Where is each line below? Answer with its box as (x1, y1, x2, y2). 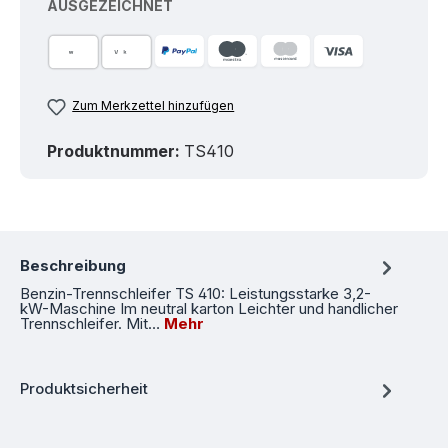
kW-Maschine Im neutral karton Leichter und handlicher (20, 298, 398, 318)
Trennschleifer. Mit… (20, 313, 164, 333)
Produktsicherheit (20, 379, 148, 399)
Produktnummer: (47, 140, 184, 161)
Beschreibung (20, 256, 126, 276)
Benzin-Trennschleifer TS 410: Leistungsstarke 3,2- (20, 283, 371, 303)
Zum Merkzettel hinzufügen (72, 98, 235, 114)
